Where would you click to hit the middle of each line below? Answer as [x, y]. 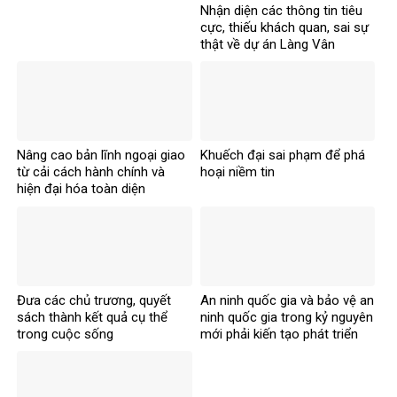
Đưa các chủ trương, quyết [94, 300]
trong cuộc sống [65, 334]
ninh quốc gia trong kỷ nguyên [286, 317]
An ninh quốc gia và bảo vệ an [287, 300]
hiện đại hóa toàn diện [81, 189]
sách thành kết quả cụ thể [92, 317]
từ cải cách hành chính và [91, 172]
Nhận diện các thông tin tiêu [281, 10]
